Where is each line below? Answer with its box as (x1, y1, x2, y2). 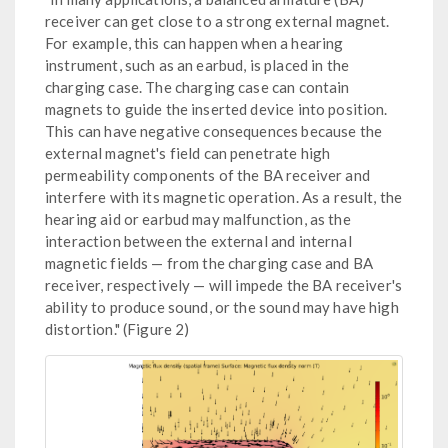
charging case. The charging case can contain (45, 78, 350, 97)
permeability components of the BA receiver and (45, 166, 370, 185)
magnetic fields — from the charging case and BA (45, 254, 374, 273)
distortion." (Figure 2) (45, 320, 190, 339)
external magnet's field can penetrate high (45, 144, 331, 163)
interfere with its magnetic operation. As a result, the (45, 188, 403, 207)
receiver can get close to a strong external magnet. (45, 12, 390, 31)
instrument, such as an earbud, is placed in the (45, 56, 350, 75)
